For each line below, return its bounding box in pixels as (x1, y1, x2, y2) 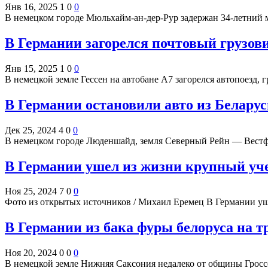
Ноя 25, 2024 (5, 186, 57, 197)
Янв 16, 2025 (5, 1, 57, 12)
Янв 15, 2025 (5, 63, 57, 74)
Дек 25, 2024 (5, 124, 56, 135)
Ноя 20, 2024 (5, 248, 57, 258)
